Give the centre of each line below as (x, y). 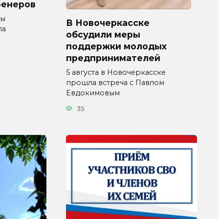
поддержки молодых (116, 46)
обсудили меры (103, 35)
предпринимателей (113, 58)
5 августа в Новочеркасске (116, 73)
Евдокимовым (93, 93)
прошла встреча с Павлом (115, 83)
